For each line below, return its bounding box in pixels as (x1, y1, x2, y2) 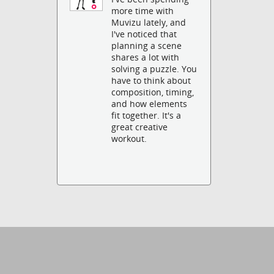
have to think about (111, 75, 191, 87)
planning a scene (111, 40, 182, 52)
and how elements (111, 98, 188, 110)
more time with (111, 5, 174, 17)
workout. (111, 133, 147, 145)
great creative (111, 121, 168, 133)
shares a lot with (111, 51, 180, 64)
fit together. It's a (111, 109, 182, 122)
